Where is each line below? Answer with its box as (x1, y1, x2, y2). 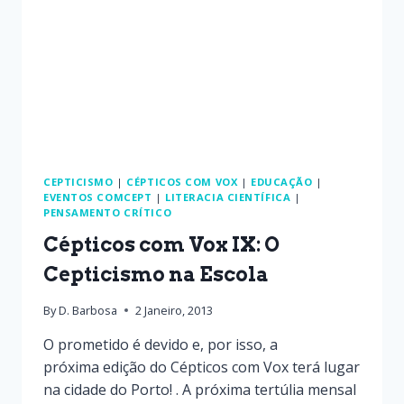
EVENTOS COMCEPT (43, 189, 152, 204)
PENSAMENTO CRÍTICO (43, 205, 172, 219)
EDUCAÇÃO (250, 174, 313, 188)
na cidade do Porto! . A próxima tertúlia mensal (43, 379, 356, 399)
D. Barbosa (59, 301, 118, 318)
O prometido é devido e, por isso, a (43, 334, 278, 354)
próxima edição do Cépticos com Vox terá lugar (43, 356, 360, 377)
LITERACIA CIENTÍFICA (165, 189, 291, 204)
